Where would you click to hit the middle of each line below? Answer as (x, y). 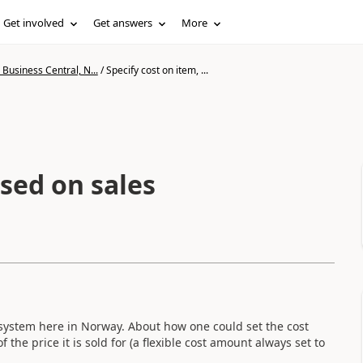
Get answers (123, 23)
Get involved (34, 23)
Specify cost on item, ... (157, 70)
